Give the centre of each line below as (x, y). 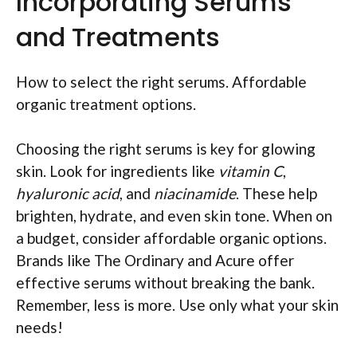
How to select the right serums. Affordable (161, 81)
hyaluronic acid (68, 194)
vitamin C (251, 171)
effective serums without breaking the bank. (165, 283)
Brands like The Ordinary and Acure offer (155, 261)
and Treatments (118, 37)
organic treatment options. (106, 104)
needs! (39, 328)
